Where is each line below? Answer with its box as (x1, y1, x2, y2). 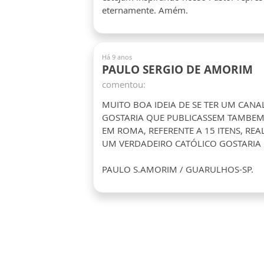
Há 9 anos (102, 52, 132, 61)
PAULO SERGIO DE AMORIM (102, 62, 253, 77)
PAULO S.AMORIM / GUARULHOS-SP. (102, 163, 253, 175)
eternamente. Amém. (102, 4, 188, 16)
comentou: (102, 78, 146, 90)
